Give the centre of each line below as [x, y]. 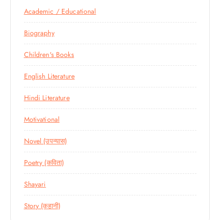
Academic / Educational [60, 11]
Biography [39, 33]
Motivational [42, 119]
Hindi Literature [47, 97]
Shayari [35, 184]
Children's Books [49, 54]
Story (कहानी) [42, 206]
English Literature [49, 76]
